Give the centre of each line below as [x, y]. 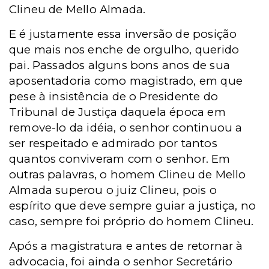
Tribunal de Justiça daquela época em [117, 112]
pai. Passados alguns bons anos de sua [119, 65]
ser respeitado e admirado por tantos [113, 143]
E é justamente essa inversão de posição [123, 34]
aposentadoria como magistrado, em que [126, 81]
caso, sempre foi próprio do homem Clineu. [131, 221]
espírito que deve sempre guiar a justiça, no [133, 206]
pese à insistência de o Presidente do [113, 96]
